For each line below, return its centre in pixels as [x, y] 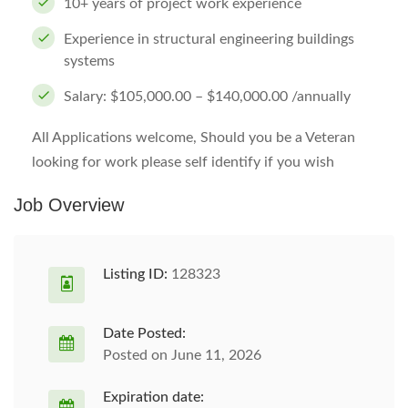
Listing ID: [135, 274]
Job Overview [69, 205]
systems [89, 61]
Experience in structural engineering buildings [209, 39]
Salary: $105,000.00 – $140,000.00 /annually [207, 97]
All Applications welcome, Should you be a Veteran [194, 138]
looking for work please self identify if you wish [183, 162]
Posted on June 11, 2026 [182, 355]
